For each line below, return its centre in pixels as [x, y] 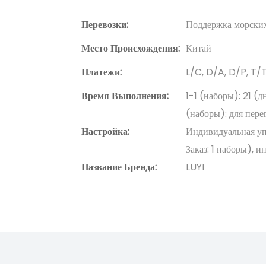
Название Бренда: [119, 167]
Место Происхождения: [131, 49]
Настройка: [105, 132]
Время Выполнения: [125, 96]
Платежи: [102, 72]
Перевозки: [105, 25]
